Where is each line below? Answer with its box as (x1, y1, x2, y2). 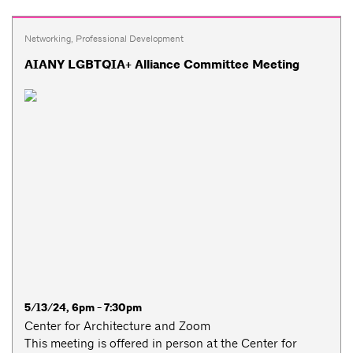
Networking (24, 32, 71, 45)
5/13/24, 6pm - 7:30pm (24, 299, 142, 315)
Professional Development (76, 32, 184, 45)
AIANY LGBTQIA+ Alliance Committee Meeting (24, 57, 299, 73)
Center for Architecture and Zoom (24, 318, 210, 333)
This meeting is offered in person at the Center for (24, 335, 297, 351)
